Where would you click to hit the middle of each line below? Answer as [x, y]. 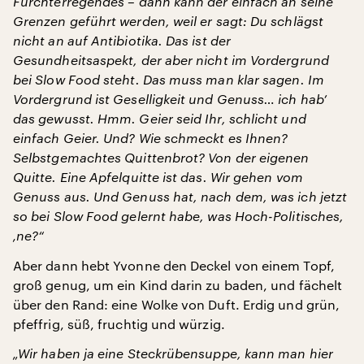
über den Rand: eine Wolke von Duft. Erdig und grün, [177, 304]
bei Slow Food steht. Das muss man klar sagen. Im [169, 79]
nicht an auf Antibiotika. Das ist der [122, 40]
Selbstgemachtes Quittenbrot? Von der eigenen [161, 157]
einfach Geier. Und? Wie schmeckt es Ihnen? [151, 137]
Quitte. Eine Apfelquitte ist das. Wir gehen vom [158, 176]
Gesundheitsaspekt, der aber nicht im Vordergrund [171, 59]
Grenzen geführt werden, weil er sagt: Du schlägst [168, 20]
